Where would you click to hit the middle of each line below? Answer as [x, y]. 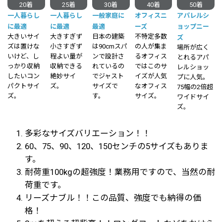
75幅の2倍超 [195, 87]
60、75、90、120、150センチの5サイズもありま [117, 146]
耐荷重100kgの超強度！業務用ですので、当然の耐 [120, 172]
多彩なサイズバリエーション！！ [88, 133]
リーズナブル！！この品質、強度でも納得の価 [113, 197]
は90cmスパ [110, 46]
